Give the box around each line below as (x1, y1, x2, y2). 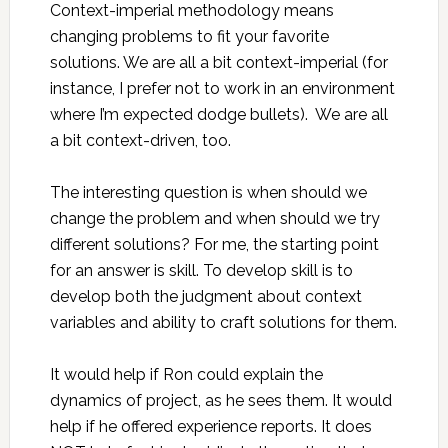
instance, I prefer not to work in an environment (49, 79, 395, 98)
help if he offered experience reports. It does (49, 417, 372, 436)
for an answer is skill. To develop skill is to (49, 261, 353, 280)
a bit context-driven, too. (49, 131, 231, 150)
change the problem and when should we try (49, 209, 380, 228)
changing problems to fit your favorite (49, 27, 329, 46)
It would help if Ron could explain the (49, 365, 323, 384)
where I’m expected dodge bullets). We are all (49, 105, 388, 124)
